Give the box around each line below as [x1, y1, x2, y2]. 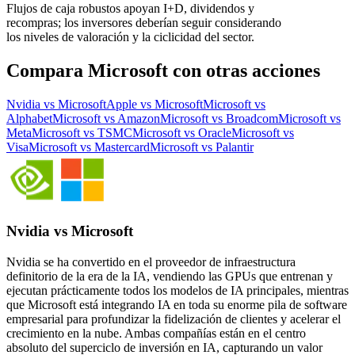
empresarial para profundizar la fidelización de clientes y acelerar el [6, 311, 341, 326]
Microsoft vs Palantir [150, 139, 254, 154]
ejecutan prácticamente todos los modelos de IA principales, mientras [6, 283, 349, 297]
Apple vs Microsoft [106, 97, 203, 111]
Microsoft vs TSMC [32, 125, 132, 139]
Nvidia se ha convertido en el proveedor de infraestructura [6, 254, 296, 269]
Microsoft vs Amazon [52, 111, 160, 125]
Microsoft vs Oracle [132, 125, 231, 139]
